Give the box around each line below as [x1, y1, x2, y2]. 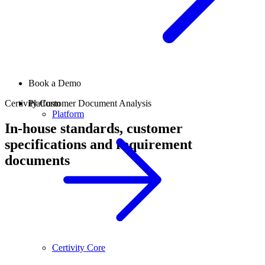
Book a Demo [28, 78, 81, 89]
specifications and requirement [5, 137, 192, 153]
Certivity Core [52, 243, 105, 253]
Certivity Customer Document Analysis [5, 98, 151, 109]
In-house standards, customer [5, 121, 183, 137]
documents [5, 153, 70, 169]
